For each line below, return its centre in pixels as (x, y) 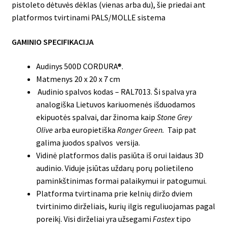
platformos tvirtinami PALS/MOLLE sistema (88, 18)
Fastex (163, 219)
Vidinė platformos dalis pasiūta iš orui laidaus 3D (120, 155)
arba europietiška (85, 130)
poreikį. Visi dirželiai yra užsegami (94, 219)
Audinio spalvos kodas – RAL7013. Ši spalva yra (116, 91)
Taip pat (182, 130)
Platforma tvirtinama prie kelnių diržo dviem (114, 193)
